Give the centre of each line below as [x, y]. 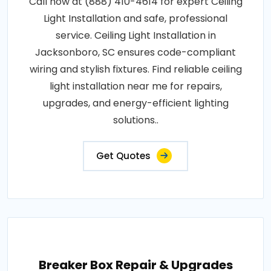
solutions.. [135, 120]
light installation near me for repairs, [135, 87]
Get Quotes [123, 156]
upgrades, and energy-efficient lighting [135, 103]
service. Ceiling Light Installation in [135, 36]
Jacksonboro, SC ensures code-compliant [135, 53]
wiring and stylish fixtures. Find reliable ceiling [135, 70]
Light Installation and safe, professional [135, 19]
